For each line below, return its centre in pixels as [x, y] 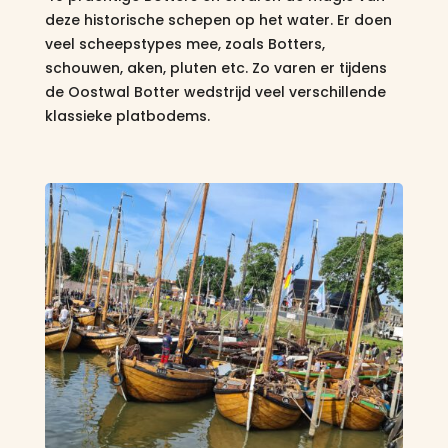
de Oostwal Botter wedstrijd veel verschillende [215, 91]
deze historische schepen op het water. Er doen [218, 19]
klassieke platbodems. [127, 115]
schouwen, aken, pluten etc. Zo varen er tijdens [215, 67]
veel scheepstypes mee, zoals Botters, [184, 43]
